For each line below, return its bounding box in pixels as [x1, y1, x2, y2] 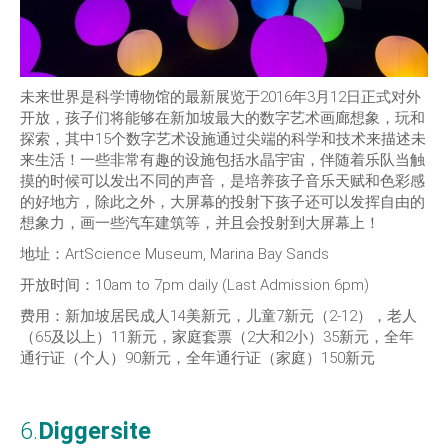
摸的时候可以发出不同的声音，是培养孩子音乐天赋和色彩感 [20, 172, 425, 191]
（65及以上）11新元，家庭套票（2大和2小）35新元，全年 [20, 328, 414, 347]
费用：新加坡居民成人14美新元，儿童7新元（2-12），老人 [20, 307, 417, 326]
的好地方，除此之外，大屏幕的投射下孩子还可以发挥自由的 [20, 193, 425, 212]
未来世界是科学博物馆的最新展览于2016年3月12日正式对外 [20, 88, 421, 107]
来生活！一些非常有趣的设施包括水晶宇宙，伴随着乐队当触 [20, 151, 425, 170]
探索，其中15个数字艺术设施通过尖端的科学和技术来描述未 [20, 130, 426, 149]
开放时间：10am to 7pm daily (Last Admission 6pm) [20, 276, 369, 295]
